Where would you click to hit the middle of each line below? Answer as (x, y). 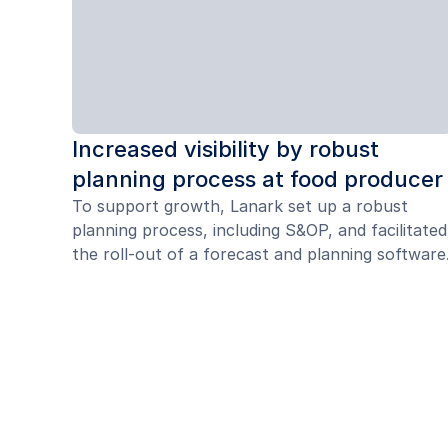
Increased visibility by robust (225, 149)
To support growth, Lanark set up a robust (240, 206)
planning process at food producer (257, 179)
